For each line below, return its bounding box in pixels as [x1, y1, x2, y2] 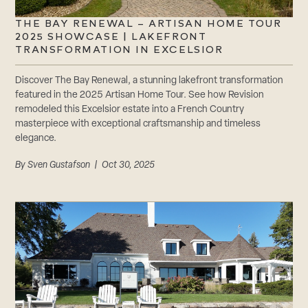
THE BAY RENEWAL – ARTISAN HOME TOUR [15, 17, 282, 30]
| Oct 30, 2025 [90, 159, 155, 170]
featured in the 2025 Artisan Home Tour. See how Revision [15, 89, 265, 100]
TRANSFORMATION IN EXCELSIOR [15, 43, 223, 56]
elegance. [15, 133, 57, 144]
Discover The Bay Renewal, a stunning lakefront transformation [15, 75, 284, 86]
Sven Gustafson [27, 159, 91, 170]
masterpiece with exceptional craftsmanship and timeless [15, 118, 261, 129]
